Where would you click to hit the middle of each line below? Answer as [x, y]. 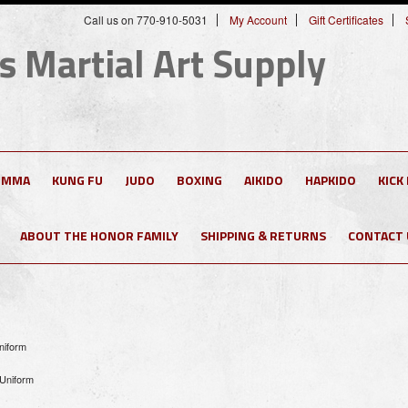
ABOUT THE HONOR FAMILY [99, 235]
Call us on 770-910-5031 [146, 20]
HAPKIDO [331, 180]
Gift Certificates [346, 20]
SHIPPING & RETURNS [263, 235]
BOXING [199, 180]
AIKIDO [264, 180]
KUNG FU [77, 180]
